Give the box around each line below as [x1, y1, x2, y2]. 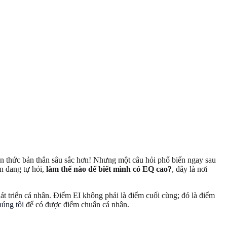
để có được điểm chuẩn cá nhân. [24, 200, 129, 209]
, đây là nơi [172, 164, 207, 173]
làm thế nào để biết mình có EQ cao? [46, 164, 172, 173]
